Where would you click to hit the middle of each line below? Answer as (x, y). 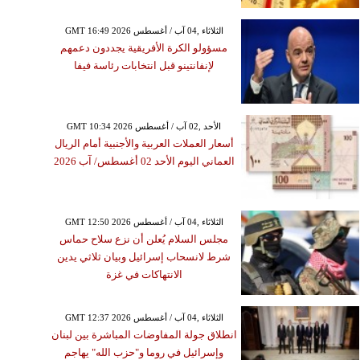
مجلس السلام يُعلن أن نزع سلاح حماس (144, 239)
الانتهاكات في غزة (144, 275)
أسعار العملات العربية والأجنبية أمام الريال (144, 144)
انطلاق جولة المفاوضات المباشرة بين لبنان (144, 335)
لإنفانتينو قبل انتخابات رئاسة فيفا (144, 66)
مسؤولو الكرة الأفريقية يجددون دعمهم (144, 48)
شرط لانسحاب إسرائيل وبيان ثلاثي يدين (144, 257)
